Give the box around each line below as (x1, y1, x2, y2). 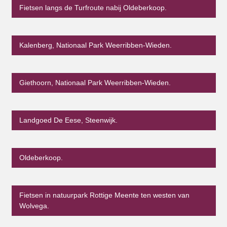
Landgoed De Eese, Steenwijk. (19, 117, 118, 124)
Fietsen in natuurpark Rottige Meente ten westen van (19, 192, 190, 199)
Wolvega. (19, 202, 49, 210)
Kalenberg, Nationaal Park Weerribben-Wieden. (19, 42, 172, 49)
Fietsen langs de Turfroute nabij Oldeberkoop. (19, 4, 167, 12)
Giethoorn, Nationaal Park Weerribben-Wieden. (19, 79, 171, 87)
